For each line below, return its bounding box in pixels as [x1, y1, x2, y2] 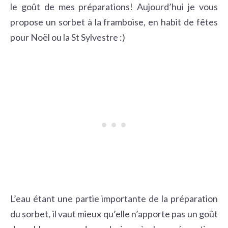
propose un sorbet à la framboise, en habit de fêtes [10, 16, 218, 27]
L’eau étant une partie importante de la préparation [10, 193, 218, 204]
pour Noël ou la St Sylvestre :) [10, 32, 125, 43]
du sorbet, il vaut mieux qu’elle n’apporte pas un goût [10, 208, 218, 219]
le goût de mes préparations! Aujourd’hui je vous [10, 1, 218, 12]
